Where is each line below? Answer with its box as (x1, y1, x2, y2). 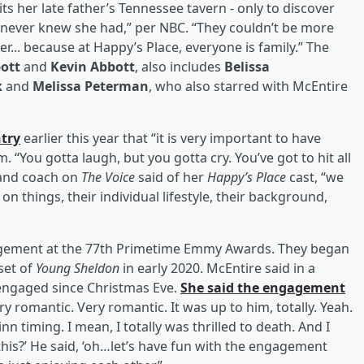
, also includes (135, 57, 224, 76)
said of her (135, 167, 207, 186)
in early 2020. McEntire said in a (123, 258, 315, 277)
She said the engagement (180, 278, 345, 297)
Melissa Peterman (32, 76, 149, 95)
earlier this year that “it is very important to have (20, 128, 321, 147)
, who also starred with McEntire (149, 76, 348, 95)
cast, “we (289, 167, 344, 186)
